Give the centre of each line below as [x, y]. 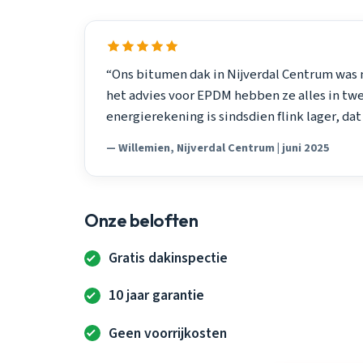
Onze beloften [141, 221]
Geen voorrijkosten [168, 333]
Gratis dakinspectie [169, 258]
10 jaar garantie [157, 296]
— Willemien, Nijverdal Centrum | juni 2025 [218, 147]
